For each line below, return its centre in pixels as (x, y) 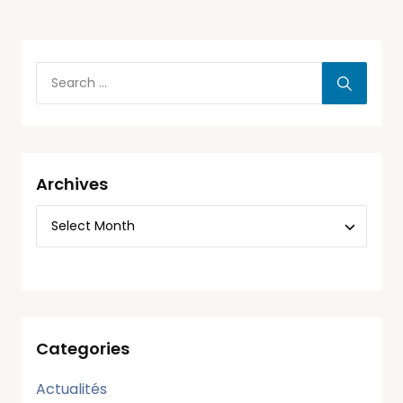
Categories (83, 349)
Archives (72, 184)
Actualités (72, 389)
